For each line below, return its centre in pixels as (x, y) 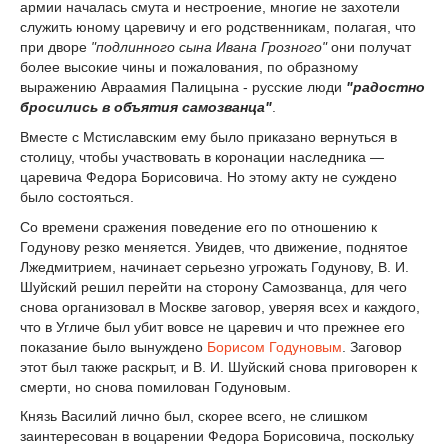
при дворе (55, 47)
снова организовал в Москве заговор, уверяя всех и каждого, (220, 306)
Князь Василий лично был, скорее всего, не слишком (194, 416)
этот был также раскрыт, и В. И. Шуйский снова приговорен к (218, 366)
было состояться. (77, 196)
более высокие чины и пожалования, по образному (189, 67)
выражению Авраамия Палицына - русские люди (183, 87)
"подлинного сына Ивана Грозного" (209, 47)
